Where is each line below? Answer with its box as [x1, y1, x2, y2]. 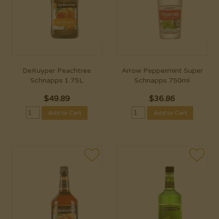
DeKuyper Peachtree [22, 66, 91, 75]
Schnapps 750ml [134, 76, 190, 85]
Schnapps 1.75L [30, 76, 84, 85]
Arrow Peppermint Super [121, 66, 203, 75]
